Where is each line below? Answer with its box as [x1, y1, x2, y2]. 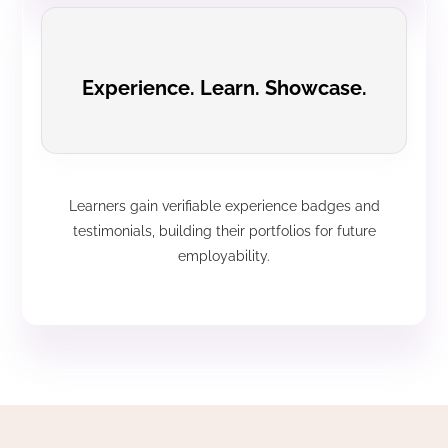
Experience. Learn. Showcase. [81, 76, 367, 101]
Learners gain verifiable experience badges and [68, 198, 380, 215]
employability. [178, 248, 270, 265]
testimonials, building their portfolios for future [72, 223, 376, 240]
